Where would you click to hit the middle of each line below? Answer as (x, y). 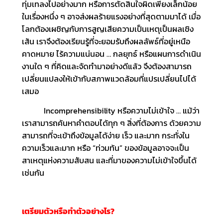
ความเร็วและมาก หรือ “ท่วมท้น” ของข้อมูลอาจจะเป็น (105, 148)
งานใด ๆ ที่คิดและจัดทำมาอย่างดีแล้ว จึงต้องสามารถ (107, 66)
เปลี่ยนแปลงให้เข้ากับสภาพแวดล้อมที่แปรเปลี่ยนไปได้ (109, 79)
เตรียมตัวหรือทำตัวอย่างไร (66, 211)
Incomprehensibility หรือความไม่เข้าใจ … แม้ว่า (111, 110)
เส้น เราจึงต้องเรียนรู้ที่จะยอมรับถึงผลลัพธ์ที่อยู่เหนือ (106, 42)
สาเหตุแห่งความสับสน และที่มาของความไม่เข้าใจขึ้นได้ (109, 160)
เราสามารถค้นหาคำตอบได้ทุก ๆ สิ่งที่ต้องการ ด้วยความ (111, 123)
